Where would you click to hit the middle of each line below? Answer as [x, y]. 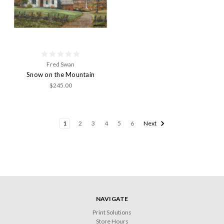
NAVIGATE [112, 198]
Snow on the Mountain [60, 74]
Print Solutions [112, 212]
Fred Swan [60, 64]
